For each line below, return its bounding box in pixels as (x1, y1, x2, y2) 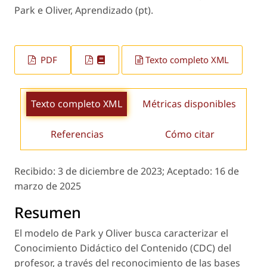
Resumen (14, 201, 81, 222)
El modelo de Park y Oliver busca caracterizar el (14, 226, 228, 240)
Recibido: (14, 164, 58, 178)
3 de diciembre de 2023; (58, 164, 167, 178)
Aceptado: (167, 164, 215, 178)
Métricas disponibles (142, 97, 236, 110)
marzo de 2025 (14, 179, 81, 193)
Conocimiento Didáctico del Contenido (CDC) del (14, 241, 231, 254)
